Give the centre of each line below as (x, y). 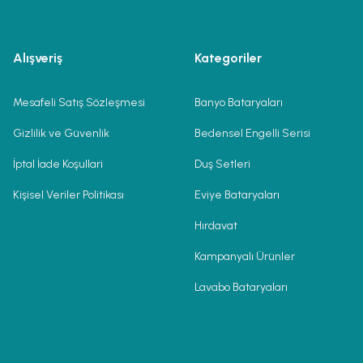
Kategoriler (228, 58)
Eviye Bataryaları (237, 195)
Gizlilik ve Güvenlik (61, 133)
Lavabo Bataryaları (241, 287)
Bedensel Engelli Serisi (252, 133)
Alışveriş (38, 58)
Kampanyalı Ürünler (245, 256)
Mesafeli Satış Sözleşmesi (79, 102)
